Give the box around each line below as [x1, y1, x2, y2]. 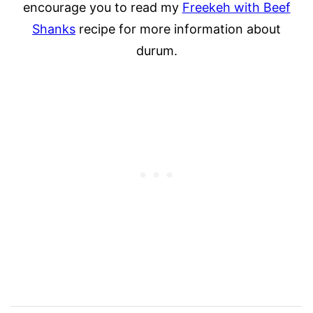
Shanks [32, 21, 75, 36]
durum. [136, 43, 177, 58]
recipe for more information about [75, 21, 281, 36]
